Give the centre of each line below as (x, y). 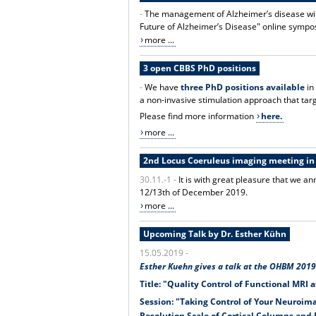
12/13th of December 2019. (194, 192)
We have (163, 87)
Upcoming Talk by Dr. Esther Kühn (214, 233)
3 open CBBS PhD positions (199, 68)
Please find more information (198, 116)
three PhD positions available (243, 87)
